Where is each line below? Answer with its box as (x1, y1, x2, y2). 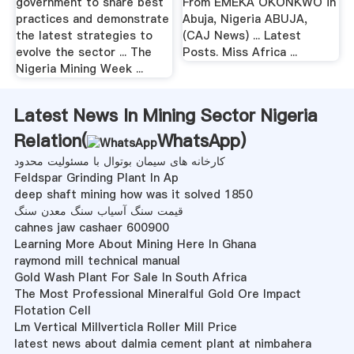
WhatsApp (156, 128, 240, 153)
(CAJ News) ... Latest (183, 27, 302, 43)
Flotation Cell (13, 302, 91, 318)
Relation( (13, 128, 87, 153)
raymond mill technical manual (13, 252, 180, 269)
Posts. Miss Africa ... (183, 43, 298, 60)
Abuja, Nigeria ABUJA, (183, 10, 308, 27)
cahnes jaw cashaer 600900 (13, 219, 169, 235)
